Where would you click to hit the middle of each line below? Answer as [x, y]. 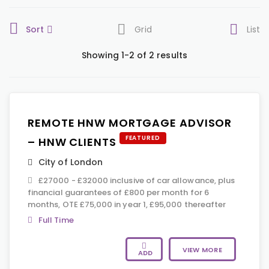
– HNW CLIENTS [74, 142]
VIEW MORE [202, 250]
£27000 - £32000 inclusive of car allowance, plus [137, 180]
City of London [71, 162]
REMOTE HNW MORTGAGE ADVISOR [130, 123]
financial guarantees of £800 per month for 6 [118, 192]
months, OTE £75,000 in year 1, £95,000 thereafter [127, 204]
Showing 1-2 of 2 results [134, 55]
